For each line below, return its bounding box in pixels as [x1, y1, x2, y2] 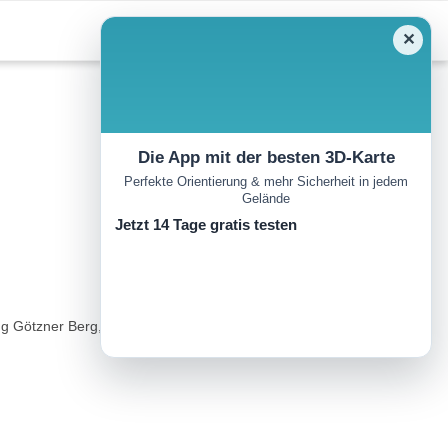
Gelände [242, 191, 290, 207]
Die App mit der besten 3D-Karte [137, 148, 395, 167]
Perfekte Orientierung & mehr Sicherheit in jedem [124, 174, 408, 190]
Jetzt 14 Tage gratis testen [115, 216, 297, 234]
